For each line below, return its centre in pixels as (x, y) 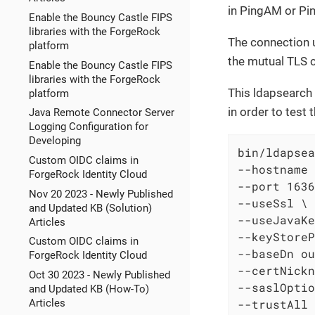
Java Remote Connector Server (101, 113)
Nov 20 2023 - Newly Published (101, 194)
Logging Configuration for (88, 127)
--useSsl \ (273, 202)
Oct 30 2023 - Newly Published (99, 275)
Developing (54, 141)
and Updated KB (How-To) (89, 289)
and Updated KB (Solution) (90, 208)
